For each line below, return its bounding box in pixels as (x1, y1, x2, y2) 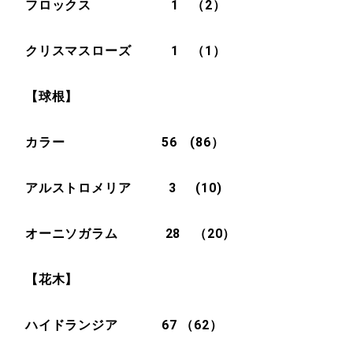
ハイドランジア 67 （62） (25, 318, 223, 333)
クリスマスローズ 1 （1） (25, 43, 226, 58)
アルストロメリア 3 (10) (25, 180, 222, 195)
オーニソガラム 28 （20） (25, 226, 236, 241)
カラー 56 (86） (25, 135, 225, 150)
